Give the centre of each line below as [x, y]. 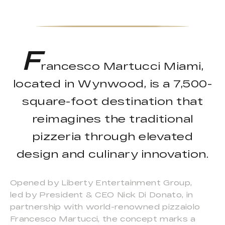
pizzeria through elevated [113, 136]
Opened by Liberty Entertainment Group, [101, 183]
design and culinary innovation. [113, 154]
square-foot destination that [113, 101]
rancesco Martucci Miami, [122, 66]
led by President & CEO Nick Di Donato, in [102, 195]
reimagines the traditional [113, 119]
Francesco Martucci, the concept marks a [103, 219]
